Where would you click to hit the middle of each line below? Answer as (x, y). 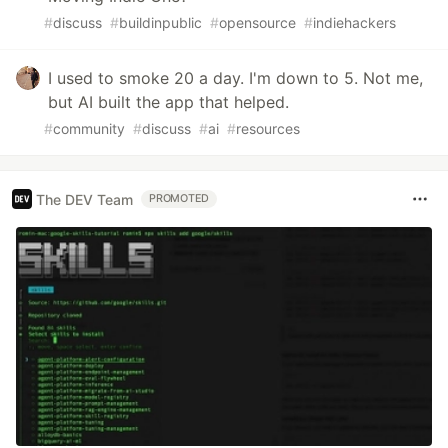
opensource (257, 22)
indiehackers (354, 22)
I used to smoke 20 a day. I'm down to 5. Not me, (235, 78)
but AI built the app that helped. (168, 102)
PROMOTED (179, 198)
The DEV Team (84, 199)
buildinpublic (160, 22)
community (89, 128)
